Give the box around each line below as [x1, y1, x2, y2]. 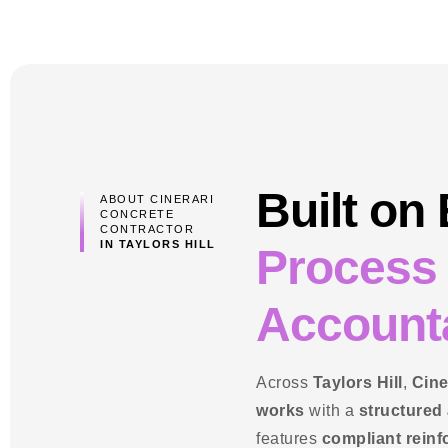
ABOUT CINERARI [100, 192, 214, 205]
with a [304, 401, 359, 419]
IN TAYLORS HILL [100, 237, 216, 250]
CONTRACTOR [100, 222, 194, 235]
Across [256, 373, 313, 391]
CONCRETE [100, 207, 174, 220]
